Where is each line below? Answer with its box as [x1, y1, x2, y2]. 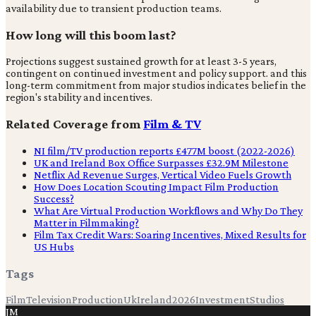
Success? [34, 192, 74, 205]
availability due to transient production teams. [6, 2, 221, 15]
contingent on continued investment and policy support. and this [6, 67, 307, 80]
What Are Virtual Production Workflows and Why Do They [34, 204, 303, 217]
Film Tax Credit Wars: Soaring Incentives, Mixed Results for [34, 228, 306, 241]
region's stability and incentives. [6, 91, 152, 104]
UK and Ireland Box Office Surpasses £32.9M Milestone [34, 156, 288, 169]
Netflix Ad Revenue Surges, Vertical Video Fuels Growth [34, 168, 291, 181]
